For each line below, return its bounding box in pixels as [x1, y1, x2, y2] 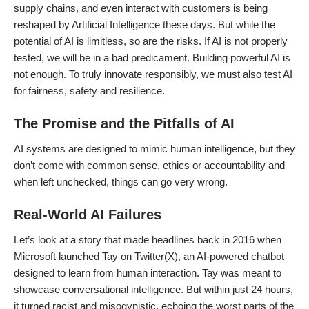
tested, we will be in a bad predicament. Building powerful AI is [14, 52, 290, 63]
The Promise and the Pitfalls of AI [14, 116, 235, 131]
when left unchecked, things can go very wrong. [14, 176, 228, 188]
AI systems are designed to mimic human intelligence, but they [14, 143, 295, 154]
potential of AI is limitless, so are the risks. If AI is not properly [14, 35, 288, 47]
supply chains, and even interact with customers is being [14, 2, 268, 14]
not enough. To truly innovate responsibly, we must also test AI [14, 68, 292, 80]
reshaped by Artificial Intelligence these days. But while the [14, 19, 275, 30]
